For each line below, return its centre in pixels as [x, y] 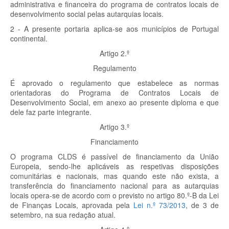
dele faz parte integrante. [51, 112]
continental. [29, 38]
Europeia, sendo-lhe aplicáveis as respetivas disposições [114, 166]
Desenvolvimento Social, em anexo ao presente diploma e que [114, 102]
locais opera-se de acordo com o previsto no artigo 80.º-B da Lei [114, 195]
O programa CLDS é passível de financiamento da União [114, 156]
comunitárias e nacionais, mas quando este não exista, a [114, 176]
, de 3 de [202, 205]
